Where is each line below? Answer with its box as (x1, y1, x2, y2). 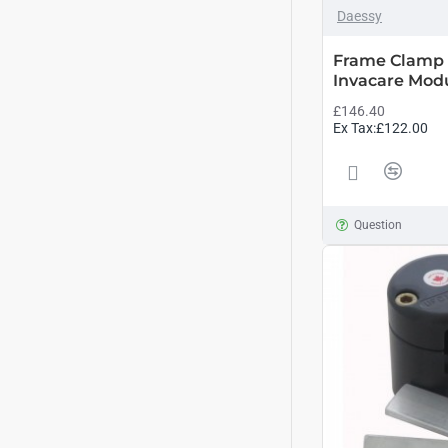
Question (353, 218, 402, 232)
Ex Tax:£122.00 (333, 120, 428, 136)
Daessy (337, 8, 382, 24)
